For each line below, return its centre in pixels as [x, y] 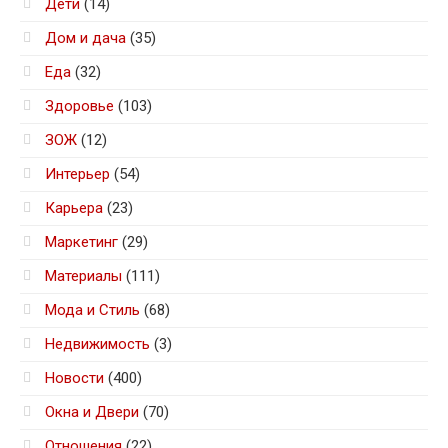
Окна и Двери [92, 412]
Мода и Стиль [92, 310]
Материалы [83, 276]
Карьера [74, 208]
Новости [74, 378]
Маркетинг [81, 242]
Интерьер [77, 174]
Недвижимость [97, 344]
